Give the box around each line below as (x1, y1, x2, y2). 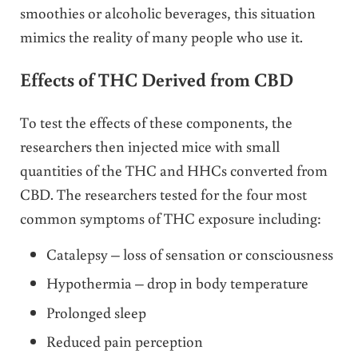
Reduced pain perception (46, 331, 204, 352)
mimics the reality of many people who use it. (19, 26, 303, 46)
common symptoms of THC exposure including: (19, 207, 321, 228)
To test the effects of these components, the (19, 111, 292, 132)
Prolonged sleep (46, 301, 147, 322)
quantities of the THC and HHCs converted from (19, 159, 328, 180)
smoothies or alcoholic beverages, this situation (19, 2, 316, 22)
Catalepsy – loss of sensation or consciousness (46, 243, 334, 264)
